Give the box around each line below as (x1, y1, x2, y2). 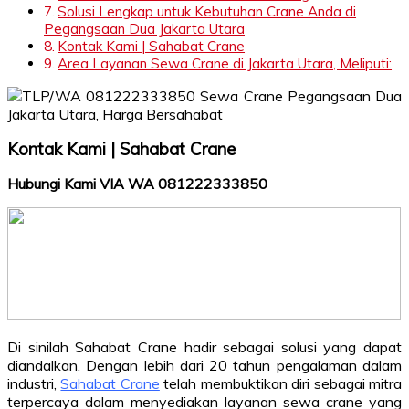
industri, (7, 373, 61, 393)
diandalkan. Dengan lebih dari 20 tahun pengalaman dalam (7, 355, 402, 374)
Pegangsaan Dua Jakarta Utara (44, 19, 245, 37)
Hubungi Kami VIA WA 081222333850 (7, 173, 267, 193)
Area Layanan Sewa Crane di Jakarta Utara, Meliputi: (58, 54, 393, 72)
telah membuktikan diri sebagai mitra (159, 373, 403, 393)
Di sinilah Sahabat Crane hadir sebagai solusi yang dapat (7, 337, 402, 356)
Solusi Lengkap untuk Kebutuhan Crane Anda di (58, 2, 357, 20)
